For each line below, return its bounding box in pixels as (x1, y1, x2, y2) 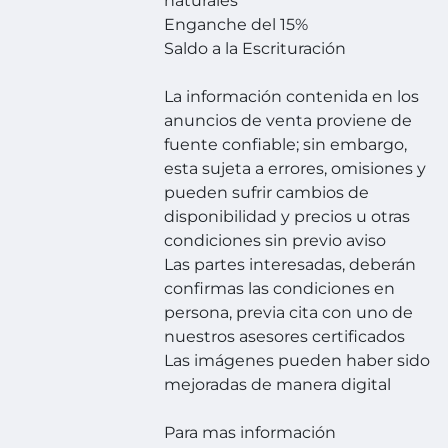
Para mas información (164, 423, 337, 443)
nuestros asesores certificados (164, 327, 406, 347)
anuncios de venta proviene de (164, 111, 413, 131)
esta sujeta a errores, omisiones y (164, 159, 427, 179)
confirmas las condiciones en (164, 279, 396, 299)
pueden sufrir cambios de (164, 183, 370, 203)
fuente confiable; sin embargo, (164, 135, 408, 155)
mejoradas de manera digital (164, 375, 392, 395)
